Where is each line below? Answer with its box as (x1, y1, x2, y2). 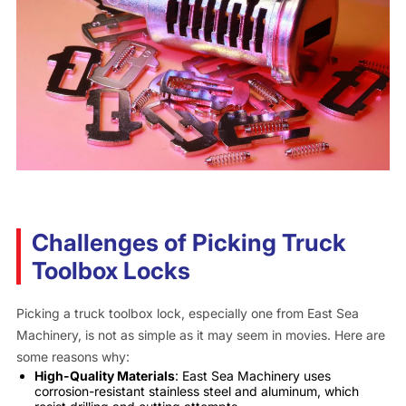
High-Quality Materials (34, 368, 175, 384)
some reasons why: (15, 349, 130, 365)
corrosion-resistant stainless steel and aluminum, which (34, 383, 359, 400)
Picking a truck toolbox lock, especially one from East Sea (15, 305, 359, 322)
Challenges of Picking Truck (31, 228, 346, 257)
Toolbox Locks (31, 256, 190, 285)
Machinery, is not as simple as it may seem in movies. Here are (15, 327, 385, 343)
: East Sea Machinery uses (174, 368, 331, 384)
